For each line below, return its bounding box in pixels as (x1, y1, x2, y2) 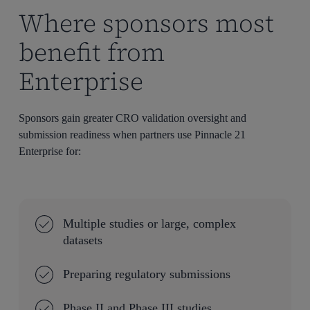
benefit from (19, 35, 165, 70)
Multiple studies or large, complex (62, 217, 236, 231)
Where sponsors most (19, 6, 275, 41)
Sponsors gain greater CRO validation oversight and (19, 112, 247, 125)
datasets (62, 233, 102, 248)
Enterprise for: (19, 145, 82, 158)
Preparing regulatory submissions (62, 267, 230, 282)
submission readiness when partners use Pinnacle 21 (19, 129, 246, 141)
